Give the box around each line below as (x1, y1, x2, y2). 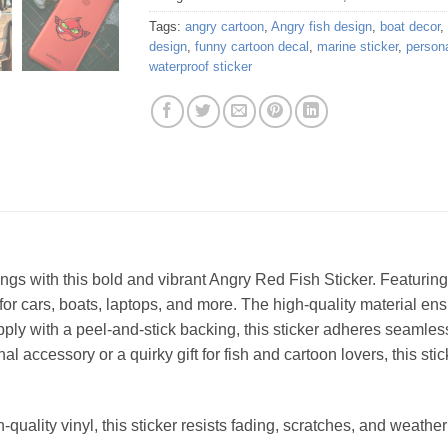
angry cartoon (185, 19, 264, 35)
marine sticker (317, 39, 398, 55)
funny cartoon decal (195, 39, 309, 55)
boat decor (380, 19, 440, 35)
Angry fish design (271, 19, 372, 35)
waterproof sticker (149, 59, 252, 75)
